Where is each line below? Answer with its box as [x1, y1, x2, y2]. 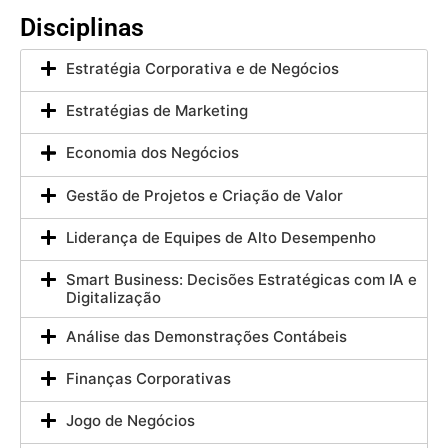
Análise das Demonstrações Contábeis [66, 326, 347, 346]
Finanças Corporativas [66, 369, 231, 389]
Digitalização [66, 287, 161, 307]
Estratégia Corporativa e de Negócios [66, 59, 339, 79]
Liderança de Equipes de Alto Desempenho [66, 227, 376, 247]
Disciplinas [20, 13, 144, 43]
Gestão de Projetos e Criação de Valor [66, 185, 343, 205]
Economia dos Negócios [66, 143, 239, 163]
